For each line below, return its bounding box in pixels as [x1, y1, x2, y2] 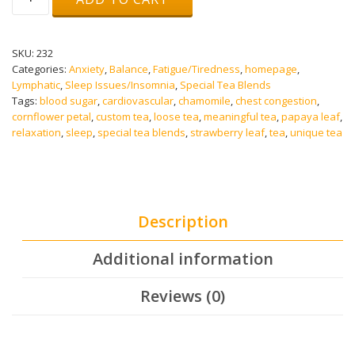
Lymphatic [12, 78, 60, 92]
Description [137, 211, 228, 232]
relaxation [12, 125, 61, 139]
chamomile [178, 94, 231, 108]
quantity [11, 28, 54, 42]
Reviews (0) [140, 285, 225, 307]
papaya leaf [281, 109, 340, 124]
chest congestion [235, 94, 317, 108]
